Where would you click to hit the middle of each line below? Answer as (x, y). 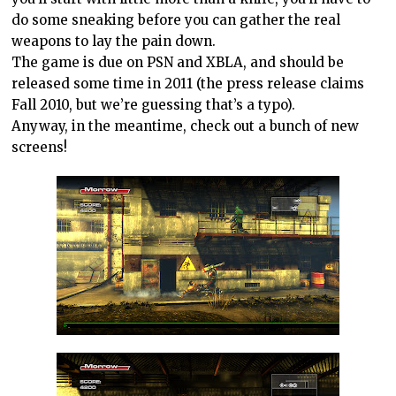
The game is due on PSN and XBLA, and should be (178, 62)
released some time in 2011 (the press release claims (188, 83)
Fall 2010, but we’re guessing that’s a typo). (154, 104)
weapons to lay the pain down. (114, 41)
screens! (40, 147)
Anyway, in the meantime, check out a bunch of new (186, 126)
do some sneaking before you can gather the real (176, 19)
